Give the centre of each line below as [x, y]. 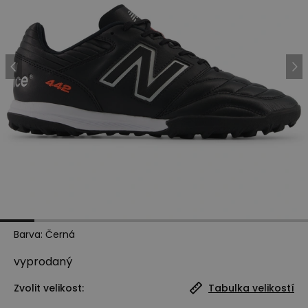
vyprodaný [43, 262]
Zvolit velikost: [49, 288]
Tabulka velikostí [251, 288]
